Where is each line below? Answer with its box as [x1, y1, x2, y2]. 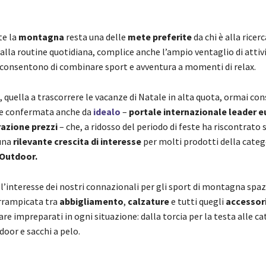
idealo [93, 106, 121, 118]
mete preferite [127, 31, 192, 43]
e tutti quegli [169, 195, 226, 208]
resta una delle [64, 31, 128, 43]
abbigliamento [59, 195, 123, 208]
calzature [127, 195, 169, 208]
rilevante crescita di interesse [12, 135, 141, 148]
